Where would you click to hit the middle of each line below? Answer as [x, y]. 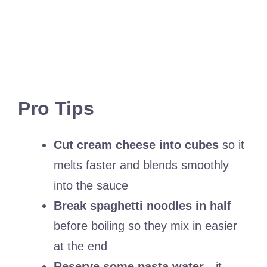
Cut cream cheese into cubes [136, 145]
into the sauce [91, 186]
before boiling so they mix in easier [145, 226]
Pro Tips [56, 109]
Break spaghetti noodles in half [142, 206]
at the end [80, 246]
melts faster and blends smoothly [141, 165]
